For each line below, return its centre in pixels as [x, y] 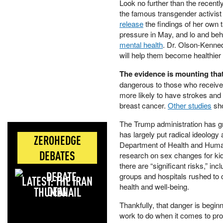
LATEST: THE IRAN [57, 181]
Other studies [190, 105]
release [131, 24]
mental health [141, 45]
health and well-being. [154, 186]
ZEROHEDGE [57, 140]
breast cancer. [144, 105]
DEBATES [57, 156]
